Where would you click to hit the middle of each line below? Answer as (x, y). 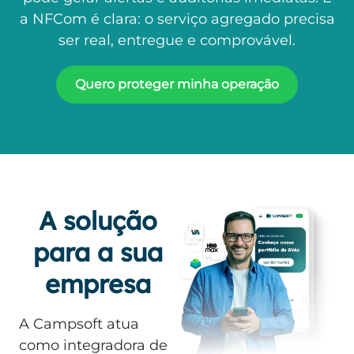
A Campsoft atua (79, 324)
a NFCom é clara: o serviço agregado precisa (177, 19)
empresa (98, 284)
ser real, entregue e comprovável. (177, 41)
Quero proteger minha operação (177, 85)
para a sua (98, 252)
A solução (98, 221)
